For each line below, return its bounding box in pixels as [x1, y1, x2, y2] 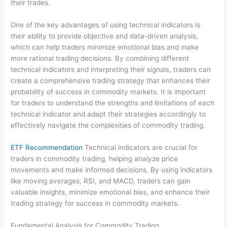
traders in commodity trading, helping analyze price [11, 154, 178, 163]
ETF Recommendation [11, 143, 83, 152]
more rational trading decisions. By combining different [11, 54, 190, 63]
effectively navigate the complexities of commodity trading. [11, 121, 206, 130]
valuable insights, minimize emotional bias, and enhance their [11, 187, 210, 196]
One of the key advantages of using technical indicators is [11, 21, 201, 29]
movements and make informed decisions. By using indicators [11, 165, 213, 174]
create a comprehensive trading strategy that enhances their [11, 77, 211, 85]
